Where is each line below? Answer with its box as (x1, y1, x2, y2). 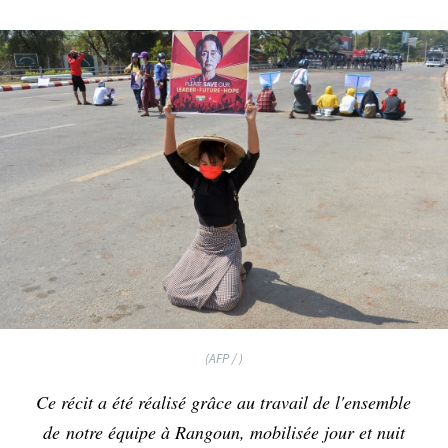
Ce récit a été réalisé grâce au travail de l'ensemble (36, 389, 412, 414)
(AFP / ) (205, 350, 243, 366)
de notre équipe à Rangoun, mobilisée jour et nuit (42, 419, 405, 444)
